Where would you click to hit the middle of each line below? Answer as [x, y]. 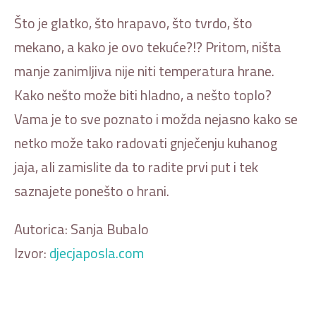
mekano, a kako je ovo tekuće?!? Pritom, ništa [148, 47]
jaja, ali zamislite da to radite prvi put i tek [136, 166]
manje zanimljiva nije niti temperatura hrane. [144, 71]
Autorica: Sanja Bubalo [81, 229]
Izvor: [32, 253]
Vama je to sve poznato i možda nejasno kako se [156, 119]
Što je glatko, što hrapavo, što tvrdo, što [133, 23]
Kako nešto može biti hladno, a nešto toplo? [143, 95]
